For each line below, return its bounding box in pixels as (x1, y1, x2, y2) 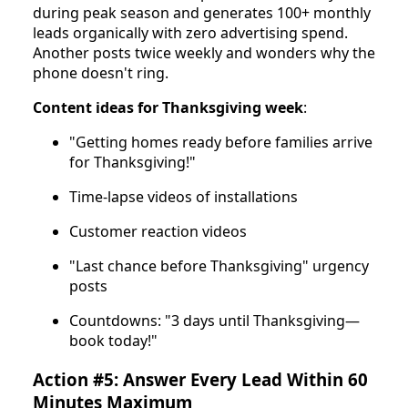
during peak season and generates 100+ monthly (33, 2, 371, 23)
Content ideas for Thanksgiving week (33, 97, 303, 117)
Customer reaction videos (69, 220, 247, 241)
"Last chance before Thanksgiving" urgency (69, 255, 369, 276)
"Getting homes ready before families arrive (69, 131, 372, 152)
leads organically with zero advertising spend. (33, 22, 348, 43)
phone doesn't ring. (33, 62, 168, 83)
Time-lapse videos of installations (69, 186, 298, 207)
